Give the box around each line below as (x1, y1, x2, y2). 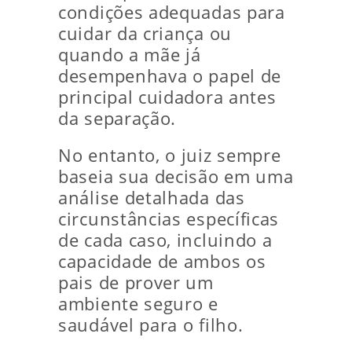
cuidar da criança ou (58, 22, 232, 46)
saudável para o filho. (58, 313, 244, 337)
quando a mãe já (58, 43, 201, 67)
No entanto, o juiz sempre (58, 144, 281, 167)
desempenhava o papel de (58, 64, 282, 88)
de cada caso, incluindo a (58, 229, 273, 252)
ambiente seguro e (58, 292, 218, 316)
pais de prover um (58, 271, 214, 295)
